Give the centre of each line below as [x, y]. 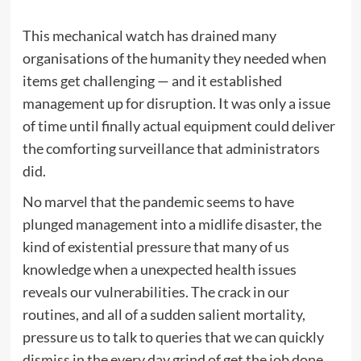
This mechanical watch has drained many [149, 35]
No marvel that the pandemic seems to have [158, 201]
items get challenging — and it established [152, 81]
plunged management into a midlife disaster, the [172, 224]
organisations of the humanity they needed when [174, 58]
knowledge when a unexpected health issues [159, 269]
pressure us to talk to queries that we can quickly [173, 337]
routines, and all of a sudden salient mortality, [164, 314]
